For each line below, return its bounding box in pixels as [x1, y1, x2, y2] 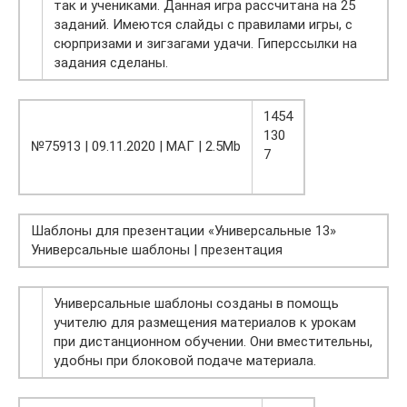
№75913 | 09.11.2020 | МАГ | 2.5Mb [31, 138, 241, 155]
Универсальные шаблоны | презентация [31, 242, 283, 259]
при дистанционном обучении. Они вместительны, [54, 333, 372, 351]
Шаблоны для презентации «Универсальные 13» [31, 223, 336, 240]
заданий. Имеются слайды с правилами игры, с [54, 16, 352, 34]
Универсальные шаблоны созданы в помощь [54, 295, 339, 313]
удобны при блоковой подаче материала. [54, 352, 316, 370]
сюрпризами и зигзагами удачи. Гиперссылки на [54, 35, 357, 53]
